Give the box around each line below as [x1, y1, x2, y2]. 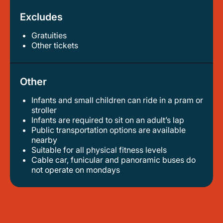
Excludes [20, 11, 63, 23]
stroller [31, 105, 57, 115]
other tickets [37, 40, 78, 50]
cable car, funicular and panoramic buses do [31, 155, 37, 165]
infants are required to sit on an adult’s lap [33, 115, 184, 125]
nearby [31, 135, 57, 145]
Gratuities [37, 30, 67, 40]
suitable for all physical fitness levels [36, 145, 167, 155]
